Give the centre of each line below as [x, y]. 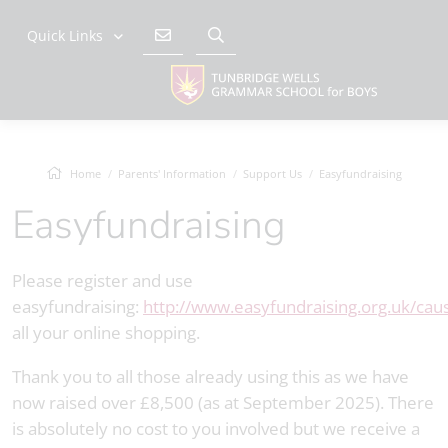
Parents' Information [172, 173]
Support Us [272, 173]
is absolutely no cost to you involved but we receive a [216, 428]
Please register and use [102, 280]
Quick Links [65, 35]
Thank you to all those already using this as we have [210, 376]
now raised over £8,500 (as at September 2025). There [223, 402]
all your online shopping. [106, 332]
